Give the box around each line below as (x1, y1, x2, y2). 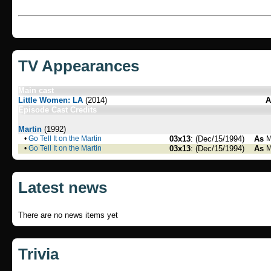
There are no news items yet (18, 211, 118, 220)
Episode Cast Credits (18, 105, 97, 114)
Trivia (18, 245, 59, 263)
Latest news (18, 178, 107, 197)
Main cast (18, 86, 54, 95)
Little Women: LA (18, 96, 83, 105)
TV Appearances (18, 57, 139, 75)
